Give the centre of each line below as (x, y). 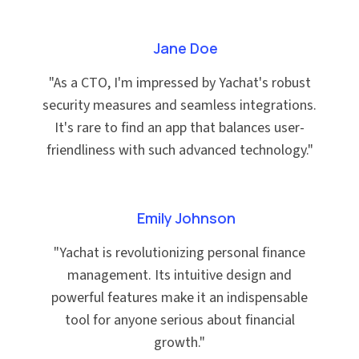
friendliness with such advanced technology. (177, 150)
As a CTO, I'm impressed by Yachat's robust (182, 83)
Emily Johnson (186, 218)
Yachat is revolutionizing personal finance (182, 253)
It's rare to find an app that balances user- (179, 128)
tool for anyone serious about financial (179, 320)
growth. (177, 343)
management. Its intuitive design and (179, 275)
